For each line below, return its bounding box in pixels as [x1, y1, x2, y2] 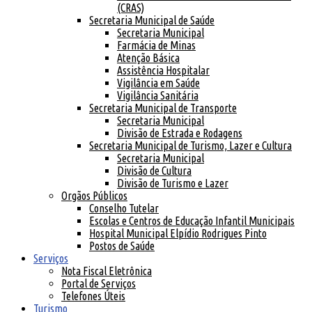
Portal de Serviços [61, 277, 136, 290]
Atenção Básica [117, 52, 180, 64]
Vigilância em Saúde [117, 77, 200, 89]
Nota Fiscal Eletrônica [61, 265, 152, 277]
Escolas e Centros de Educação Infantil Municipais [89, 214, 295, 227]
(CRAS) [117, 1, 144, 14]
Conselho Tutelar [89, 202, 159, 214]
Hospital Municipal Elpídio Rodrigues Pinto [89, 227, 267, 240]
